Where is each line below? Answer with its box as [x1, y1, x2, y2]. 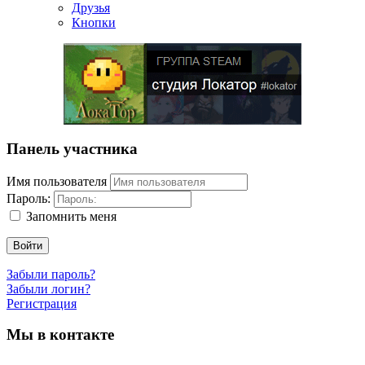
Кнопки [72, 15, 116, 30]
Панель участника [7, 139, 138, 157]
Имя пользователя [7, 174, 107, 188]
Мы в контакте [7, 326, 114, 344]
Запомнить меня [26, 209, 117, 223]
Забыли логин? [7, 281, 90, 296]
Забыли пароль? [7, 266, 95, 281]
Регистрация [7, 296, 77, 310]
